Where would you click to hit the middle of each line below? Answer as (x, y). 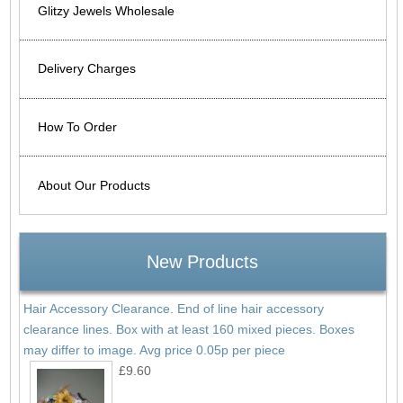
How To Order (77, 127)
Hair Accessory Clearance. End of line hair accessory (173, 309)
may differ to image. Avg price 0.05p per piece (154, 350)
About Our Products (94, 185)
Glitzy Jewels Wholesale (106, 10)
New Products (203, 261)
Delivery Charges (87, 69)
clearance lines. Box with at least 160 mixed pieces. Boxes (188, 329)
